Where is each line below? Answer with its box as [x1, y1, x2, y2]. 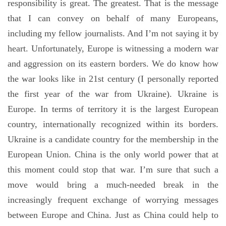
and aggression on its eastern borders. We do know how [8, 59, 218, 69]
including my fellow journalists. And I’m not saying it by [8, 28, 218, 38]
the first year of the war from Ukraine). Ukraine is [8, 89, 218, 99]
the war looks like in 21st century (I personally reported [8, 74, 218, 84]
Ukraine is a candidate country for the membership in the [8, 134, 218, 144]
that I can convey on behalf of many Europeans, [8, 13, 218, 23]
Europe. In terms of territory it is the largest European [8, 104, 218, 114]
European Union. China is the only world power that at [8, 149, 218, 159]
